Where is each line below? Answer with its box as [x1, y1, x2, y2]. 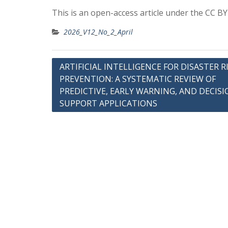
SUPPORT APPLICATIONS [60, 98, 157, 109]
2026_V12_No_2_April [64, 27, 133, 37]
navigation [51, 74, 105, 87]
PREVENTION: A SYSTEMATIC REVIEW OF [60, 73, 216, 84]
